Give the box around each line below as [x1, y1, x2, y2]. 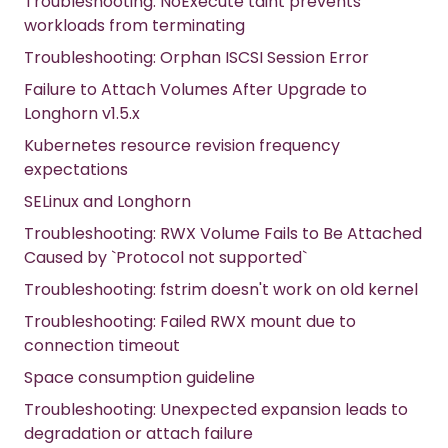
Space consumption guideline [24, 366, 255, 390]
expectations [24, 158, 128, 182]
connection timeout [24, 334, 180, 358]
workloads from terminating [24, 14, 245, 38]
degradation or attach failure [24, 422, 253, 446]
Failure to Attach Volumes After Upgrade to [24, 78, 367, 102]
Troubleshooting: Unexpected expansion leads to [24, 398, 408, 422]
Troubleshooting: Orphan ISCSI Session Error [24, 46, 369, 70]
